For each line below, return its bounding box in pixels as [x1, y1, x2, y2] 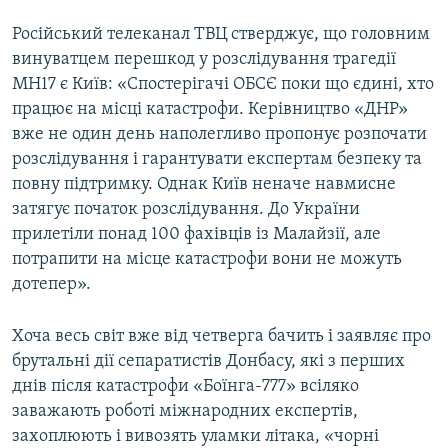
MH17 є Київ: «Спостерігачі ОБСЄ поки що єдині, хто [12, 75, 434, 95]
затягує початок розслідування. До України [12, 200, 360, 220]
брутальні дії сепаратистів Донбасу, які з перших [12, 352, 405, 372]
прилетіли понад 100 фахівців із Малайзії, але [12, 225, 381, 245]
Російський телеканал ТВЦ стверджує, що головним [12, 25, 430, 45]
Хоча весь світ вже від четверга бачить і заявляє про [12, 327, 431, 347]
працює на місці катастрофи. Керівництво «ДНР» [12, 100, 408, 120]
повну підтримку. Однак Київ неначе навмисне [12, 175, 396, 195]
